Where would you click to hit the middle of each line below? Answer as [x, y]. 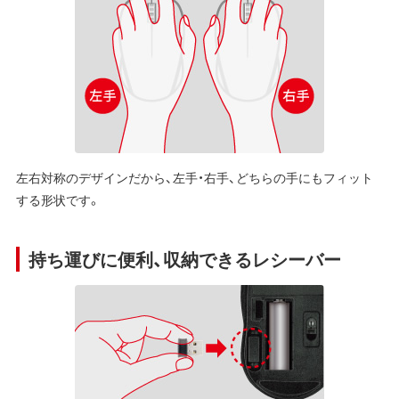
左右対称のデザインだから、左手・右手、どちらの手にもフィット [194, 178]
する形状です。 [58, 200]
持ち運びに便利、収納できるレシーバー [184, 259]
